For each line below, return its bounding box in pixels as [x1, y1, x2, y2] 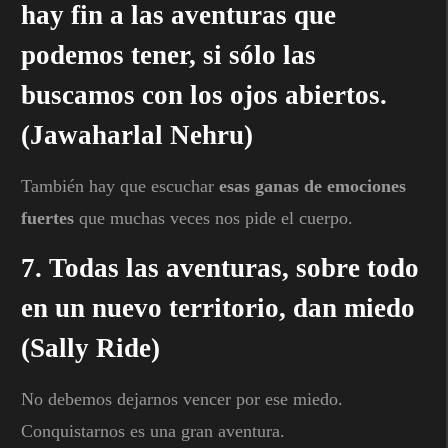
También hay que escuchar [21, 175, 219, 196]
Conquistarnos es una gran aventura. [21, 420, 285, 441]
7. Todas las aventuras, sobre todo [21, 252, 419, 283]
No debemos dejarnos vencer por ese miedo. [21, 388, 343, 409]
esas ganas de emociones [219, 175, 406, 196]
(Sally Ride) [21, 332, 160, 363]
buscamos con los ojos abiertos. [21, 79, 387, 110]
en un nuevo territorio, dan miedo [21, 292, 415, 323]
